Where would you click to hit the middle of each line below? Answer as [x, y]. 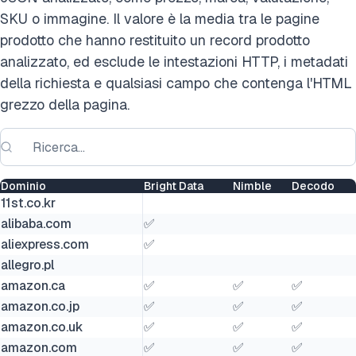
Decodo [313, 186]
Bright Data [174, 186]
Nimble [252, 186]
